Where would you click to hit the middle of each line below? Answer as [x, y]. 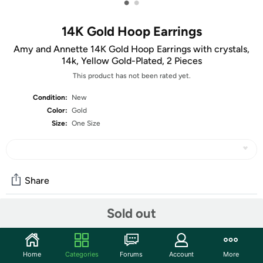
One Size [86, 123]
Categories [82, 254]
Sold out [131, 213]
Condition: [50, 97]
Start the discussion [51, 246]
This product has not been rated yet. [131, 76]
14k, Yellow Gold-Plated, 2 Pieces [131, 61]
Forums [131, 254]
